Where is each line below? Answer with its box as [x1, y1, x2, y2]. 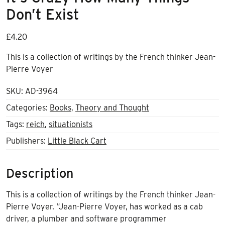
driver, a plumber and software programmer [6, 214, 167, 224]
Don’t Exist [6, 6, 79, 24]
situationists [49, 120, 92, 130]
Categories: [6, 103, 50, 113]
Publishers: [6, 136, 48, 146]
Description [6, 166, 73, 181]
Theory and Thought [75, 103, 149, 113]
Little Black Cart [48, 136, 106, 146]
